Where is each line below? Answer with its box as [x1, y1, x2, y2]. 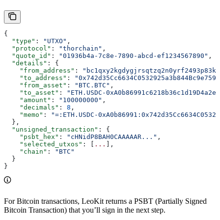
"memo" [4, 110, 43, 118]
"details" [4, 59, 47, 67]
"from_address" [4, 66, 75, 74]
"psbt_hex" [4, 133, 59, 140]
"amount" [4, 96, 51, 104]
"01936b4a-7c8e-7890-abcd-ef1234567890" [59, 52, 208, 59]
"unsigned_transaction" [4, 125, 98, 133]
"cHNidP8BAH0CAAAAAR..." [67, 133, 157, 140]
